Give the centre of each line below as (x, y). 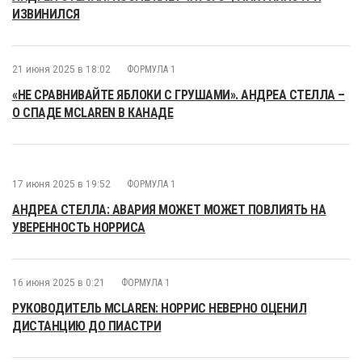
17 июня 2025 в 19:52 (61, 184)
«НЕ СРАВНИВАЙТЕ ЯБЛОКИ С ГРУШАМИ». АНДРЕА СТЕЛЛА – (179, 95)
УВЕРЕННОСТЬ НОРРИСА (79, 227)
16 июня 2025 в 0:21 (59, 283)
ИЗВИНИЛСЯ (46, 14)
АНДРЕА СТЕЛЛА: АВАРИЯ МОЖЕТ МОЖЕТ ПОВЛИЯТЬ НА (169, 210)
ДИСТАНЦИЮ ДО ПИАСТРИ (87, 326)
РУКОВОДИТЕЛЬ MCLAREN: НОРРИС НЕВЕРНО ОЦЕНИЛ (160, 308)
